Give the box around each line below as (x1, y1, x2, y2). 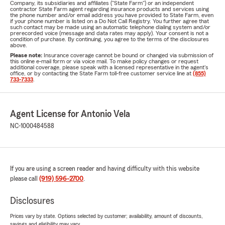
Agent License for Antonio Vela (10, 109, 130, 119)
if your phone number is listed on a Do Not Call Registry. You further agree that (10, 18, 209, 24)
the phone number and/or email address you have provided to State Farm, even (10, 12, 213, 18)
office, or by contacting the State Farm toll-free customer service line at (10, 70, 193, 76)
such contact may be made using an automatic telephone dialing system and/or (10, 24, 210, 30)
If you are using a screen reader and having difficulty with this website (10, 165, 199, 172)
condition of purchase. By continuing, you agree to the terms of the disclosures (10, 36, 209, 42)
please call (10, 175, 39, 182)
